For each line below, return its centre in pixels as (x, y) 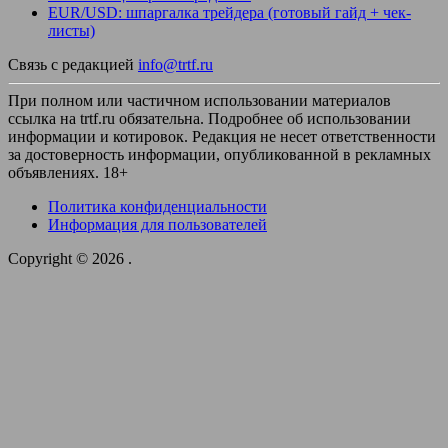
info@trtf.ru (175, 65)
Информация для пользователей (157, 225)
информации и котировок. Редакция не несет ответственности (222, 137)
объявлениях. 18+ (68, 173)
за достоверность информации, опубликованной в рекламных (219, 155)
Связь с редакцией (73, 65)
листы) (71, 31)
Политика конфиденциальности (157, 207)
